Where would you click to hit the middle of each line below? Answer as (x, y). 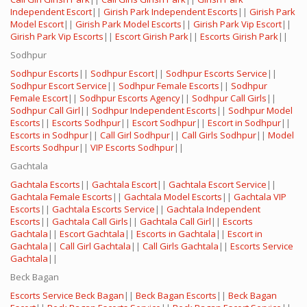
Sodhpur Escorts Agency (130, 98)
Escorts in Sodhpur (49, 135)
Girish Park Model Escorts (128, 24)
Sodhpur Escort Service (59, 86)
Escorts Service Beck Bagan (67, 296)
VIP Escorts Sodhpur (132, 148)
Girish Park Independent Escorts (171, 12)
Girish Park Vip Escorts (57, 37)
